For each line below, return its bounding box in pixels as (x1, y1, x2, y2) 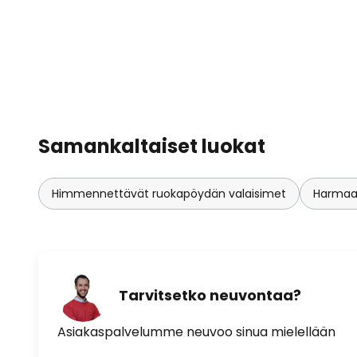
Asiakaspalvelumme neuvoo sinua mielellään (57, 322, 335, 341)
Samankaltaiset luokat (38, 132, 265, 159)
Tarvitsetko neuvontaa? (119, 285, 301, 306)
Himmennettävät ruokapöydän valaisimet (52, 185, 286, 202)
